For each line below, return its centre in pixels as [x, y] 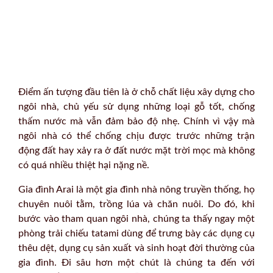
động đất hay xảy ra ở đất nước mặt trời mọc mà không [136, 150]
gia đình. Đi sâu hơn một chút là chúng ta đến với [136, 262]
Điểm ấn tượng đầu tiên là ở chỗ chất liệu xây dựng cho [136, 92]
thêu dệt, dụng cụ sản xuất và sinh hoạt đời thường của [136, 248]
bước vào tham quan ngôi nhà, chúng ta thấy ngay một [136, 218]
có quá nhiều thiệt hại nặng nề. [84, 165]
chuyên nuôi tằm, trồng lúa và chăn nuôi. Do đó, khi [136, 204]
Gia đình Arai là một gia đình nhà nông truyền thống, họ [136, 189]
